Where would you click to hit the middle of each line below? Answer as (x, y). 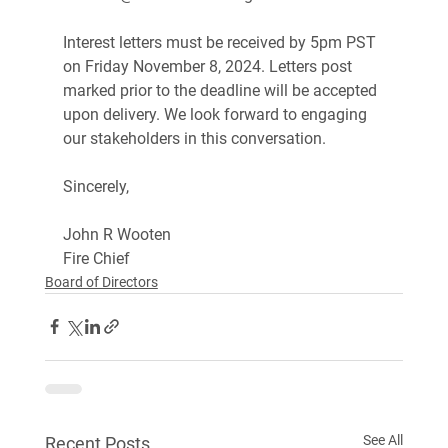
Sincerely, (95, 186)
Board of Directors (101, 281)
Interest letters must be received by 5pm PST (221, 42)
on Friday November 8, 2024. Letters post (209, 66)
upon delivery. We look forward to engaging (216, 114)
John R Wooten (118, 234)
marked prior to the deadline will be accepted (221, 90)
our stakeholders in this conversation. (194, 138)
